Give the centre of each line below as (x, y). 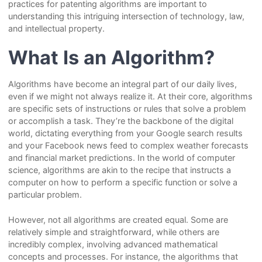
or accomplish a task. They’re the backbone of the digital (120, 121)
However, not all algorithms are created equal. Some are (118, 219)
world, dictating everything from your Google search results (125, 133)
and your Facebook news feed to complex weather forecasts (128, 146)
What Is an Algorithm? (111, 57)
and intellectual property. (56, 29)
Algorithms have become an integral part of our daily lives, (122, 84)
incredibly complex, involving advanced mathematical (113, 244)
